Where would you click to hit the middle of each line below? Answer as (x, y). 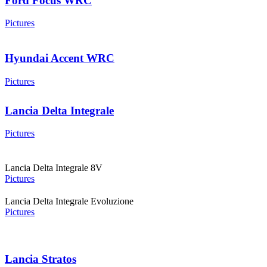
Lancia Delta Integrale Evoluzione (69, 201)
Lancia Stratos (41, 259)
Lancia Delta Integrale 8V (54, 168)
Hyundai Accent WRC (60, 58)
